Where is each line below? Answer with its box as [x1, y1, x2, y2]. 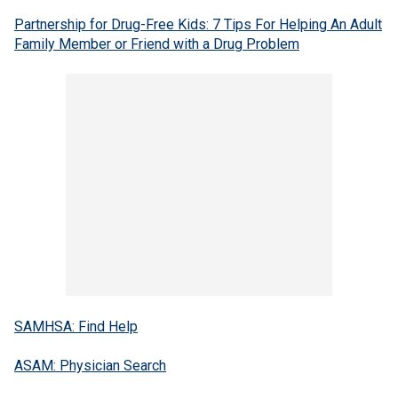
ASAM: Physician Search [14, 356, 166, 374]
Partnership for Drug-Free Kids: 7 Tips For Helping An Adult [14, 15, 382, 33]
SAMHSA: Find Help [14, 317, 138, 335]
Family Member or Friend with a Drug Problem [14, 35, 299, 52]
